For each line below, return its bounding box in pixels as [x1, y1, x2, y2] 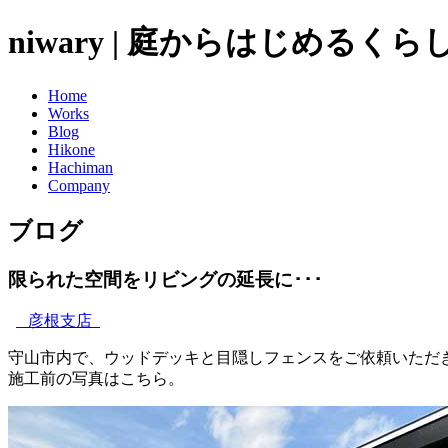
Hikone [48, 140, 95, 158]
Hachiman [48, 158, 113, 176]
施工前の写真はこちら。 [8, 370, 184, 388]
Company [48, 176, 110, 194]
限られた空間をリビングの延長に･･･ [8, 268, 323, 290]
